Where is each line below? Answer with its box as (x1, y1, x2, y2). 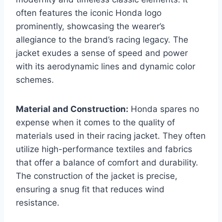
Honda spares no (128, 104, 199, 114)
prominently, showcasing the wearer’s (16, 21, 165, 32)
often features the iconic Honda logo (16, 8, 162, 18)
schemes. (16, 75, 54, 85)
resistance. (16, 198, 59, 208)
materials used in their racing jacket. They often (16, 131, 206, 141)
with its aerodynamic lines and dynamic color (16, 61, 195, 72)
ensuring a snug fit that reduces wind (16, 184, 165, 195)
